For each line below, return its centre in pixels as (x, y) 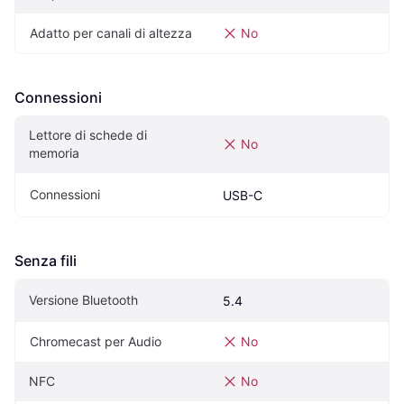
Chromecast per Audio (96, 342)
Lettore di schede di (88, 135)
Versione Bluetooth (83, 300)
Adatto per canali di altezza (111, 33)
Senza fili (46, 261)
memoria (54, 153)
